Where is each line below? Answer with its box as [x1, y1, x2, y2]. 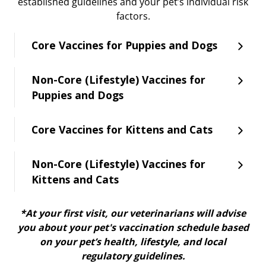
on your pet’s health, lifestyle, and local [40, 235, 226, 249]
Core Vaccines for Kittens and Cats [31, 122, 213, 137]
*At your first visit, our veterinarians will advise [20, 207, 246, 220]
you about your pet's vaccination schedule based [17, 221, 249, 235]
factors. [116, 9, 150, 23]
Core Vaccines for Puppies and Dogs [31, 38, 217, 53]
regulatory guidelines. [81, 249, 185, 263]
